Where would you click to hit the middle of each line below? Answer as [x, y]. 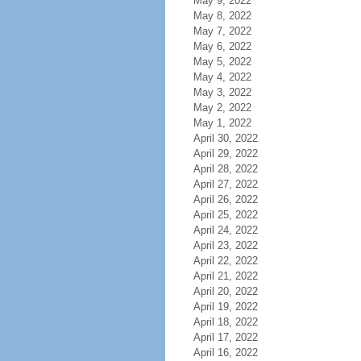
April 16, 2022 [225, 353]
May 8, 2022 [222, 16]
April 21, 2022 [225, 276]
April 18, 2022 [225, 322]
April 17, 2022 [225, 337]
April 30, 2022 [225, 138]
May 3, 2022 [222, 92]
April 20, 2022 [225, 291]
